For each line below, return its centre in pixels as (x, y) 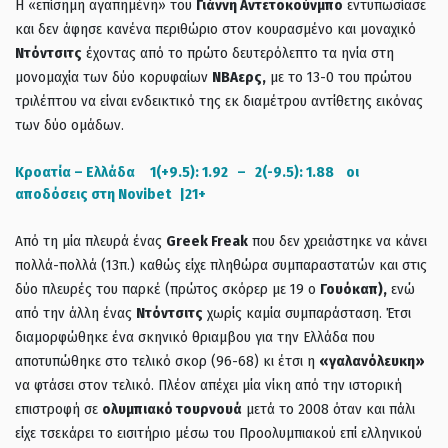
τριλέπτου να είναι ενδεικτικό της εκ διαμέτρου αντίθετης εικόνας (219, 100)
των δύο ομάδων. (69, 124)
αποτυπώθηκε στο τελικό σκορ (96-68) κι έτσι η (167, 360)
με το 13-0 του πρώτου (339, 76)
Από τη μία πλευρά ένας (90, 240)
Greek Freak (207, 240)
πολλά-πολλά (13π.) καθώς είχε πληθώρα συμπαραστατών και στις (221, 264)
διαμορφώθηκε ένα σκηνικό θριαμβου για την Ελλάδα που (195, 336)
